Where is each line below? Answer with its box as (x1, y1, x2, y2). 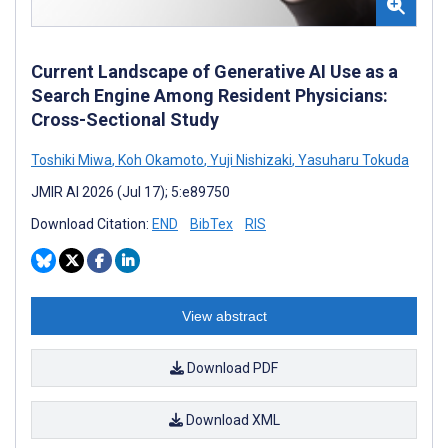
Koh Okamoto (115, 151, 204, 168)
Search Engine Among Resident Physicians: (31, 84, 388, 106)
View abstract (181, 307, 267, 324)
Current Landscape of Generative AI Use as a (31, 60, 398, 82)
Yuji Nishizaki (207, 151, 292, 168)
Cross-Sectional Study (31, 108, 219, 130)
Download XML (182, 411, 280, 428)
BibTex (190, 215, 233, 232)
